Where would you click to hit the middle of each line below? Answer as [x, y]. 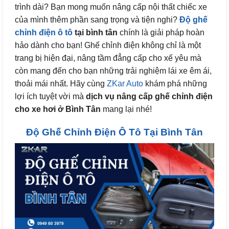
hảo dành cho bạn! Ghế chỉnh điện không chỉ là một [108, 45]
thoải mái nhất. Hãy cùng [61, 84]
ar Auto [130, 84]
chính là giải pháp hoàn [161, 32]
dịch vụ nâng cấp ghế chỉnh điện [149, 96]
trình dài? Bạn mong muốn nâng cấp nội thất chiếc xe [111, 7]
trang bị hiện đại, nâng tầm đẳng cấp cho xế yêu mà [108, 58]
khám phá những [175, 84]
